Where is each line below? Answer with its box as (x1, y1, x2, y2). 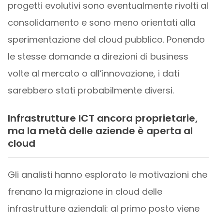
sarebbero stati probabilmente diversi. (7, 84, 174, 97)
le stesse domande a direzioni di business (7, 50, 188, 63)
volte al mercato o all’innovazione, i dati (7, 67, 179, 80)
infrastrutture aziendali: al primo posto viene (7, 202, 200, 215)
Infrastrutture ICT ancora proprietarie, (7, 111, 198, 125)
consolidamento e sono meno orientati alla (7, 16, 195, 29)
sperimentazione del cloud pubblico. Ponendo (7, 33, 205, 46)
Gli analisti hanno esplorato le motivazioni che (7, 168, 207, 181)
